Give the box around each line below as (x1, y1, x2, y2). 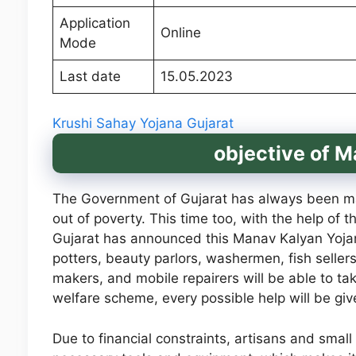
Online (161, 24, 205, 41)
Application (60, 14, 130, 31)
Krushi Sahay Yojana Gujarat (52, 115, 234, 132)
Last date (60, 68, 121, 84)
